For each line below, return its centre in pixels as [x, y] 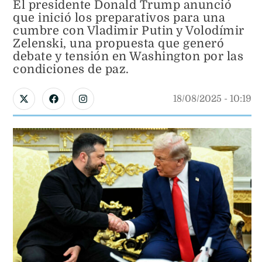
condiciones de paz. [71, 69]
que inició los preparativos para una [119, 18]
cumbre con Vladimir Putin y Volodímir [129, 31]
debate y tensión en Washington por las [128, 56]
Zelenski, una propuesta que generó [118, 44]
